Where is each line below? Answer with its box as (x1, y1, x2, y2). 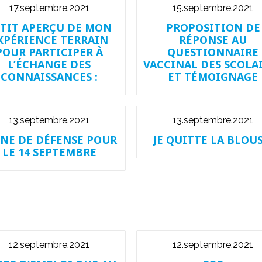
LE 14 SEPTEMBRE (2, 145, 96, 159)
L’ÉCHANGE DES (8, 57, 91, 71)
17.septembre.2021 (9, 2, 89, 13)
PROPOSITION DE (166, 20, 260, 35)
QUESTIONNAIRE (167, 45, 258, 59)
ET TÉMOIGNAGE (168, 70, 258, 84)
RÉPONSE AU (179, 33, 247, 47)
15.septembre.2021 (173, 2, 253, 13)
